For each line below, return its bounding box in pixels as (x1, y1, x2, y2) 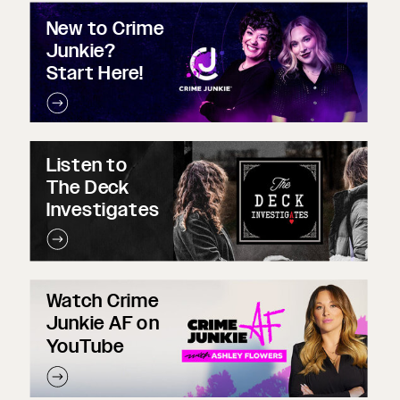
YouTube (46, 333, 124, 359)
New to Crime (46, 16, 164, 41)
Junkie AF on (46, 311, 160, 337)
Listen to (46, 152, 128, 178)
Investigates (46, 197, 160, 222)
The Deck (46, 174, 130, 200)
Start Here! (46, 61, 144, 87)
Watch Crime (46, 288, 159, 314)
